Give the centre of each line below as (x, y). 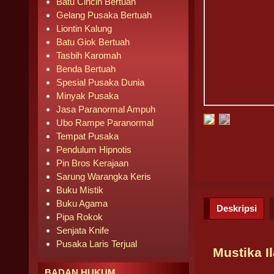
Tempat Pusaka (87, 136)
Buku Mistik (80, 190)
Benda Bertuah (86, 69)
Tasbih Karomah (89, 55)
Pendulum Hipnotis (94, 150)
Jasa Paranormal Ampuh (106, 109)
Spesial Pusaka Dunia (100, 82)
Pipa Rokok (80, 217)
